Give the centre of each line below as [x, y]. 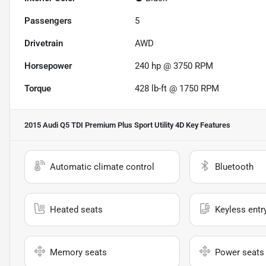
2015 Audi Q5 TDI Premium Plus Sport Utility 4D [104, 125]
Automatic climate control [102, 167]
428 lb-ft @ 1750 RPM [177, 89]
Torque [38, 89]
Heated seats [76, 210]
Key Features [207, 125]
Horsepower [48, 66]
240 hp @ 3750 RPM [174, 66]
